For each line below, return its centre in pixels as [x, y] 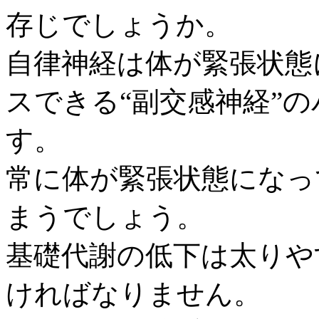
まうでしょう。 [105, 217]
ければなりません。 [134, 294]
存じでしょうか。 [119, 25]
